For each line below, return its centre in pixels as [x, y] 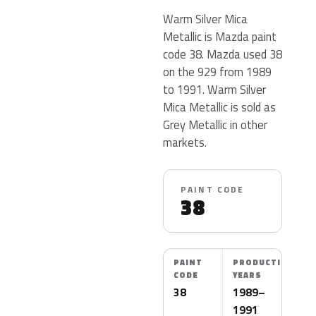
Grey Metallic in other [215, 124]
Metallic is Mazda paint [220, 36]
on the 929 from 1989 [217, 72]
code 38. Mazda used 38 [223, 54]
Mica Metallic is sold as [219, 107]
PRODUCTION [264, 262]
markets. [185, 142]
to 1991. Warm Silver [214, 89]
